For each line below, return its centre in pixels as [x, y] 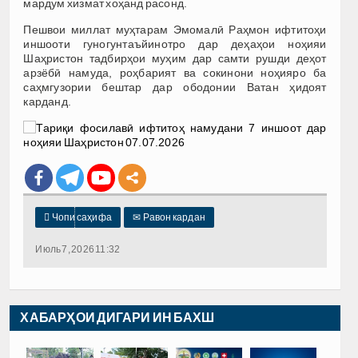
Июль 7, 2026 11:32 [78, 249]
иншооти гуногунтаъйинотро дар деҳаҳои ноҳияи [175, 44]
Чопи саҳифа [81, 217]
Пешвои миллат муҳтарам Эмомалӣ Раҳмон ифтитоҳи [175, 29]
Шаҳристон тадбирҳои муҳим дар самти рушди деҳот [175, 58]
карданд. [48, 101]
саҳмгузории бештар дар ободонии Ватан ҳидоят [175, 87]
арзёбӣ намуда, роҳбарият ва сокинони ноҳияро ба [175, 72]
